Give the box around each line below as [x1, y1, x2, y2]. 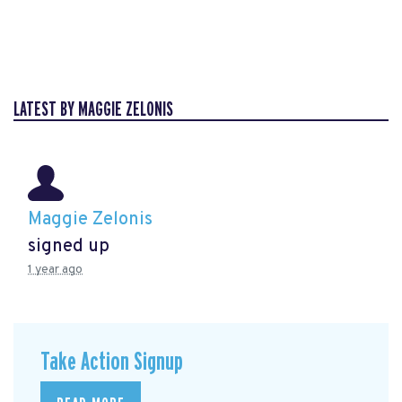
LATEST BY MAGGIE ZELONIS [13, 100, 173, 119]
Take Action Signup [40, 348, 183, 375]
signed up [28, 234, 109, 258]
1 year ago [28, 261, 83, 277]
